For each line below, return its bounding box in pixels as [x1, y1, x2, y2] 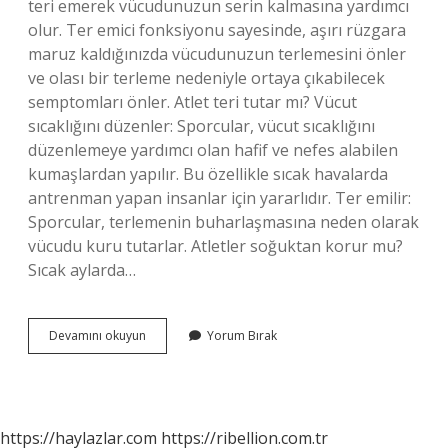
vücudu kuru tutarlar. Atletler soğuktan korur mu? [28, 235, 403, 257]
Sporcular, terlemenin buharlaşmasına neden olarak [28, 211, 419, 233]
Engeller [145, 362, 190, 379]
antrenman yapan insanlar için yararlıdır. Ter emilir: [28, 187, 411, 209]
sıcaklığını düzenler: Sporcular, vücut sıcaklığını [28, 115, 375, 137]
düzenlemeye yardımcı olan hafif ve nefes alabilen [28, 139, 398, 161]
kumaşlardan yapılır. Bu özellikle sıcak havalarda [28, 163, 388, 185]
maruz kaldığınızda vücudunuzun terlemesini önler [28, 43, 406, 65]
